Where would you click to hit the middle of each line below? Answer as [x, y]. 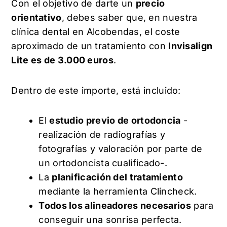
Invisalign [191, 46]
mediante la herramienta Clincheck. [118, 192]
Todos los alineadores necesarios [115, 206]
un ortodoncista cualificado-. [103, 163]
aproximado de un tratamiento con [90, 46]
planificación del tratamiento [117, 177]
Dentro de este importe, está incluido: [98, 90]
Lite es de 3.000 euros [62, 60]
